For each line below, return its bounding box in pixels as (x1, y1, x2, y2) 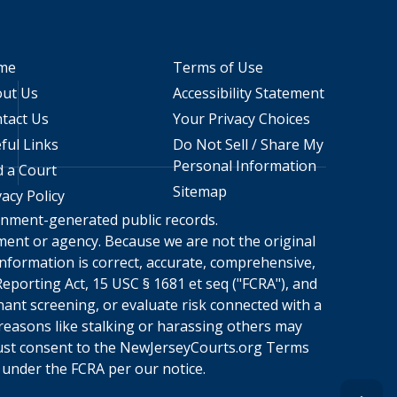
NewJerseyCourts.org (120, 337, 262, 357)
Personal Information (172, 156, 316, 175)
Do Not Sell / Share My (172, 135, 323, 154)
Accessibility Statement (172, 83, 324, 103)
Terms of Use (172, 58, 263, 77)
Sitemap (172, 182, 227, 201)
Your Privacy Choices (172, 109, 310, 128)
